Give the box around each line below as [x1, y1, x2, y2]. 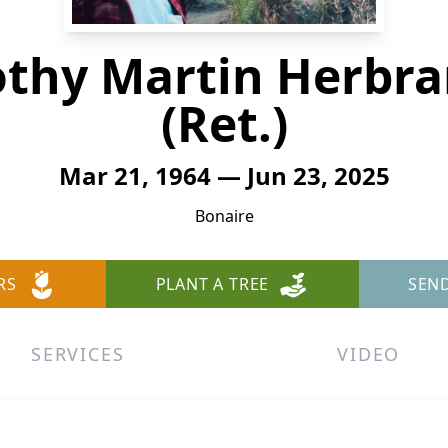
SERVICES [31, 342, 125, 366]
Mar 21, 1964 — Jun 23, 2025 [58, 159, 390, 192]
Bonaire [194, 205, 254, 227]
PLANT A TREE [155, 273, 270, 295]
